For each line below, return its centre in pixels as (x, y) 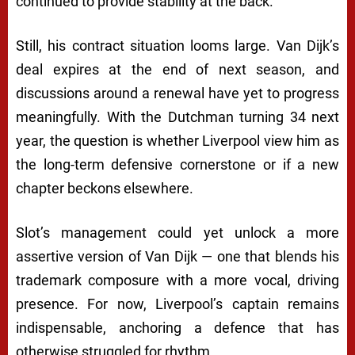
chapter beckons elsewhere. (105, 188)
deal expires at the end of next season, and (177, 69)
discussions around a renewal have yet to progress (177, 93)
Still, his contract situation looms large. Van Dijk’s (177, 45)
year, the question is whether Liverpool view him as (177, 140)
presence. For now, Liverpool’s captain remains (177, 303)
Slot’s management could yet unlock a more (177, 232)
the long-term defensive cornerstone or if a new (177, 164)
